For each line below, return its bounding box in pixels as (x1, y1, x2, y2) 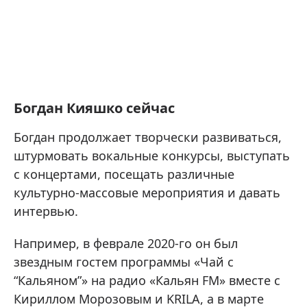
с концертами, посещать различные (14, 165, 234, 182)
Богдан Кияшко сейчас (14, 98, 175, 117)
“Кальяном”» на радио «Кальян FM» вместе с (14, 271, 280, 288)
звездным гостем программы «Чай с (14, 253, 234, 270)
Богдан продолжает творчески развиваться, (14, 128, 282, 145)
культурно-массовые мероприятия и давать (14, 184, 280, 201)
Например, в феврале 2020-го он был (14, 234, 238, 251)
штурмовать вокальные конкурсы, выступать (14, 147, 290, 164)
